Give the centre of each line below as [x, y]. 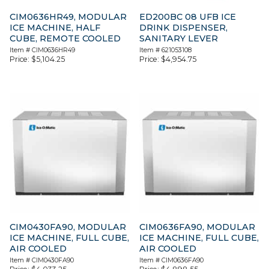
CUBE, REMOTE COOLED [65, 39]
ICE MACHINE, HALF [55, 28]
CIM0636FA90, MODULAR [198, 227]
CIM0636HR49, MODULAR [68, 17]
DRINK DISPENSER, [184, 28]
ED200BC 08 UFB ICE [188, 17]
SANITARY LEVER [179, 39]
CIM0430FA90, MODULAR [68, 227]
